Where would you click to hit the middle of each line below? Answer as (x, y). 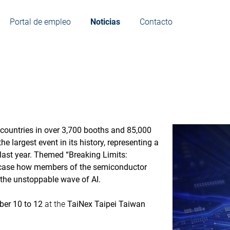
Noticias (105, 22)
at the (55, 204)
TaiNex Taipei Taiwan (106, 204)
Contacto (156, 22)
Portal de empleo (40, 22)
